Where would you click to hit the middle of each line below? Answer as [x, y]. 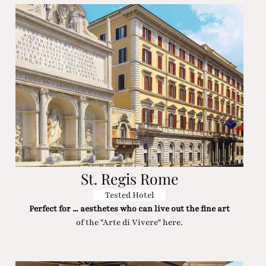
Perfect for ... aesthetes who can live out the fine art [130, 208]
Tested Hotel [129, 195]
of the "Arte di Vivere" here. [130, 222]
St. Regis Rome [129, 179]
